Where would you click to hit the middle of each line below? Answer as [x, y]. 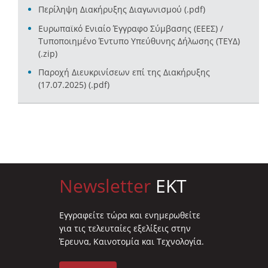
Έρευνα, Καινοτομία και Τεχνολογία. [132, 242]
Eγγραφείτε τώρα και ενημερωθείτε [130, 215]
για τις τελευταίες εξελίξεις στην [125, 229]
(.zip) [48, 54]
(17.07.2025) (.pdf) [74, 85]
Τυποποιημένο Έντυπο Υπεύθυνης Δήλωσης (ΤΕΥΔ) [139, 41]
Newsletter [105, 186]
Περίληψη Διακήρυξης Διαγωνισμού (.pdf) [122, 10]
